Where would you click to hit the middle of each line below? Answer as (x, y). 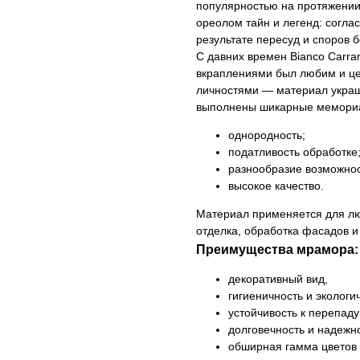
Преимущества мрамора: (277, 249)
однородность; (267, 135)
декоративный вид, (280, 279)
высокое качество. (276, 186)
